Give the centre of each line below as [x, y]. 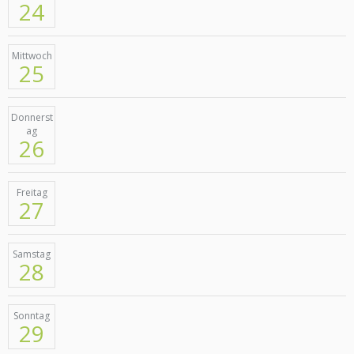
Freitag [32, 192]
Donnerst [32, 117]
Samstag [32, 254]
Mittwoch [32, 56]
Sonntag [32, 316]
